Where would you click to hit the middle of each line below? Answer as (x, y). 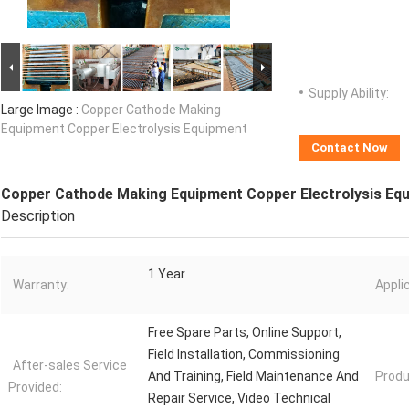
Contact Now (350, 148)
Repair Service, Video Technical (239, 399)
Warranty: (41, 285)
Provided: (35, 388)
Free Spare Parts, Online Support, (245, 333)
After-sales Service (70, 366)
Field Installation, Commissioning (244, 355)
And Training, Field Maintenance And (253, 377)
